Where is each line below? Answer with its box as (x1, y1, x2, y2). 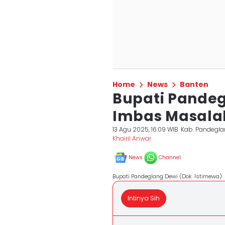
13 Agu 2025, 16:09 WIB (113, 125, 178, 134)
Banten (180, 79, 208, 89)
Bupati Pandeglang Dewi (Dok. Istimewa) (113, 172, 222, 180)
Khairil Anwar (113, 134, 151, 143)
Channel (159, 154, 181, 161)
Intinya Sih (128, 194, 160, 202)
